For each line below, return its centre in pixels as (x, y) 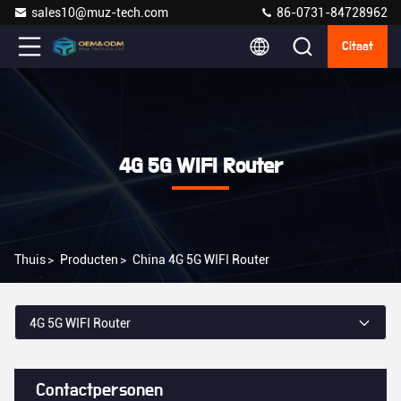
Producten (89, 260)
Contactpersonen (99, 390)
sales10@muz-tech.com (100, 13)
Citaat (358, 47)
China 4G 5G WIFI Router (201, 260)
